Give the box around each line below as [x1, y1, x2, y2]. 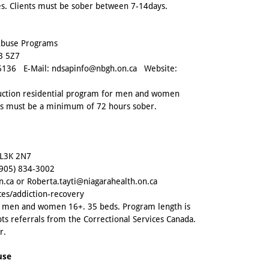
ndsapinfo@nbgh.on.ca [52, 64, 137, 74]
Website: [137, 64, 177, 74]
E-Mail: [16, 64, 52, 74]
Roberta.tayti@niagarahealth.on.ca [27, 177, 157, 187]
